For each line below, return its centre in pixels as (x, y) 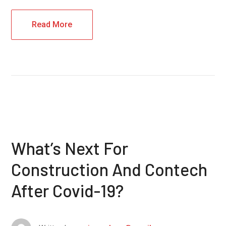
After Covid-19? (68, 190)
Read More (52, 24)
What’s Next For (70, 148)
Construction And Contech (109, 169)
